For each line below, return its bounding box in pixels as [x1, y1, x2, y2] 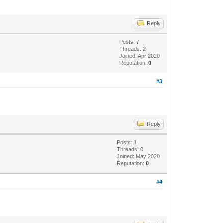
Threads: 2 [119, 45, 146, 52]
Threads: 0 [117, 146, 144, 152]
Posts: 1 [117, 139, 137, 145]
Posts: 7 [119, 38, 140, 45]
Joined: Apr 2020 [119, 52, 160, 59]
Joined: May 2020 [117, 153, 160, 159]
